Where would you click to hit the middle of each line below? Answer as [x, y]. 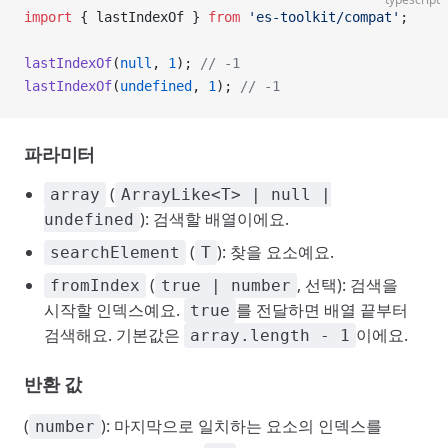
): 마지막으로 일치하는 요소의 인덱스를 [241, 426]
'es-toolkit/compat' [320, 17]
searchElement [115, 252]
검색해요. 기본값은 [114, 335]
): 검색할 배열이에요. [214, 219]
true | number [226, 285]
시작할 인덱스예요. [114, 310]
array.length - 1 [270, 335]
